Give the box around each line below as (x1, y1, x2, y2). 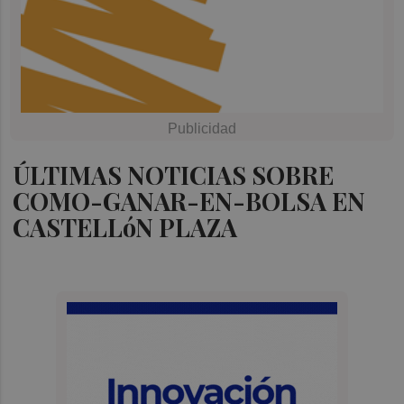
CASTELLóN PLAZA (13, 210, 238, 243)
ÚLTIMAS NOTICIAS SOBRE (13, 158, 335, 191)
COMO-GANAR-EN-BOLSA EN (13, 184, 366, 217)
